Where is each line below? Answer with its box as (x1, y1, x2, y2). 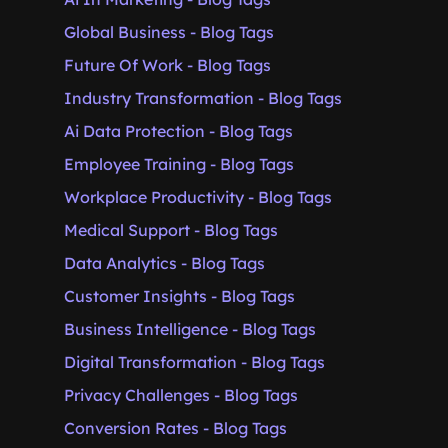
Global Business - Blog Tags (64, 22, 274, 42)
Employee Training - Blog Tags (64, 154, 294, 174)
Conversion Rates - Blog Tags (64, 418, 287, 438)
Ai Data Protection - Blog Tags (64, 121, 293, 141)
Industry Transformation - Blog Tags (64, 88, 342, 108)
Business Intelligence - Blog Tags (64, 319, 316, 339)
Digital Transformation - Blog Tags (64, 352, 325, 372)
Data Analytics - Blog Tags (64, 253, 265, 273)
